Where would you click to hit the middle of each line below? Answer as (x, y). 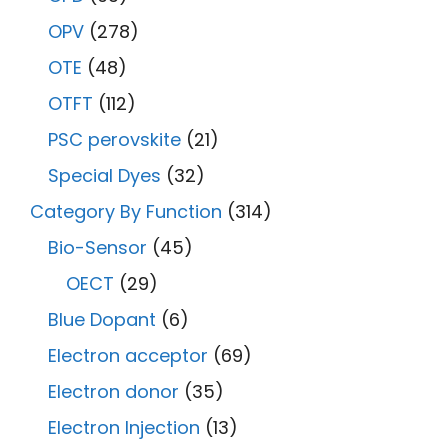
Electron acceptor (128, 355)
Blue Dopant (102, 319)
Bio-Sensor (97, 247)
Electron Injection (124, 427)
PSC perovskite (114, 139)
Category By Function (126, 211)
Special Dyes (104, 175)
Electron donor (113, 391)
